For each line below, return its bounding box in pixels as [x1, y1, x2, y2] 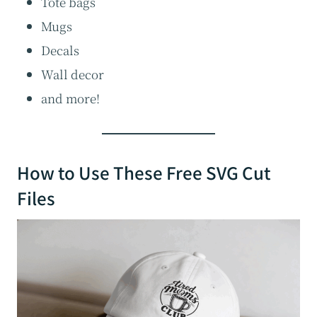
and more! [41, 89, 100, 108]
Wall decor [41, 65, 104, 83]
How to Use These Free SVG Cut [17, 160, 271, 185]
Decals [41, 41, 79, 59]
